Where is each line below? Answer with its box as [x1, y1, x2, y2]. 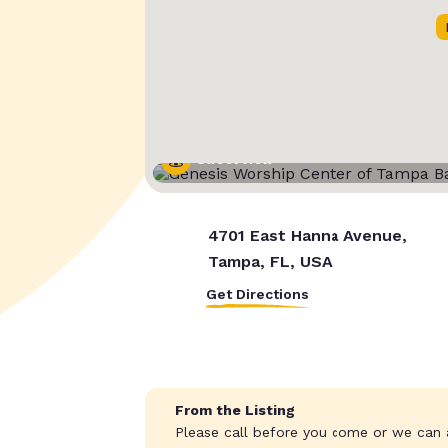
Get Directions [205, 286, 309, 303]
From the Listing [172, 402, 293, 419]
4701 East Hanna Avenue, [205, 226, 407, 246]
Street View [196, 153, 273, 168]
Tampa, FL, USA [205, 252, 331, 272]
